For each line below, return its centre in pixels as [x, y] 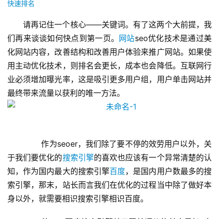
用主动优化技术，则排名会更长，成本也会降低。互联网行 [109, 66]
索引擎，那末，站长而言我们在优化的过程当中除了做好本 [109, 185]
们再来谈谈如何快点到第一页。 [63, 38]
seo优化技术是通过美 [173, 38]
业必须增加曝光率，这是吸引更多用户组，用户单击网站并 [109, 79]
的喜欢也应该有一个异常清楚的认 [153, 158]
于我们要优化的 [35, 158]
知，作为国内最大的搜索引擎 [59, 171]
